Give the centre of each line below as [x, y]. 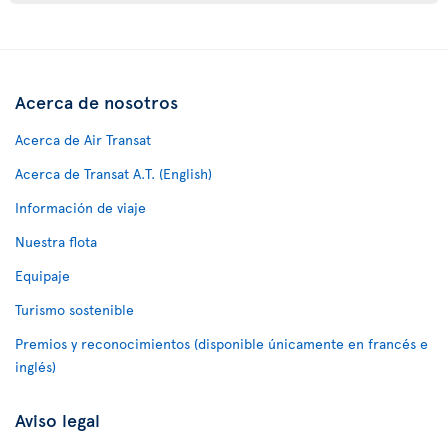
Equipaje [42, 275]
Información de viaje [80, 207]
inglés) [35, 366]
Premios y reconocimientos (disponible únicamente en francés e [221, 343]
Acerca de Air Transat [83, 139]
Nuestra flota [56, 241]
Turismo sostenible [74, 309]
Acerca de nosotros [96, 101]
